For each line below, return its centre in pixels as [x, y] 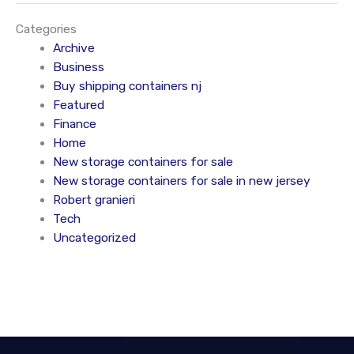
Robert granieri [94, 200]
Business [78, 67]
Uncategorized [94, 237]
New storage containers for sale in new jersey [181, 181]
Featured [78, 105]
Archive [73, 48]
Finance [74, 124]
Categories [46, 29]
